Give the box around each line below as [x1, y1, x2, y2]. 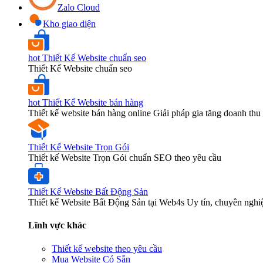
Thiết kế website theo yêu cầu [52, 243, 162, 254]
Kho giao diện [43, 19, 96, 29]
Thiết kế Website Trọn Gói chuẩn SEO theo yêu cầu [28, 153, 221, 163]
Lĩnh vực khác [28, 220, 86, 231]
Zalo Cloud [58, 2, 100, 13]
